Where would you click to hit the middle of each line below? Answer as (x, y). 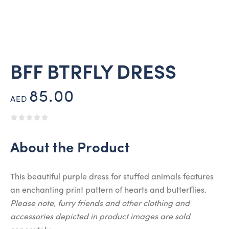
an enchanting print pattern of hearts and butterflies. (108, 190)
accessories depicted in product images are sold (100, 217)
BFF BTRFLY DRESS (93, 74)
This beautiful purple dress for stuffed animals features (112, 177)
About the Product (70, 148)
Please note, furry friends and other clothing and (100, 204)
